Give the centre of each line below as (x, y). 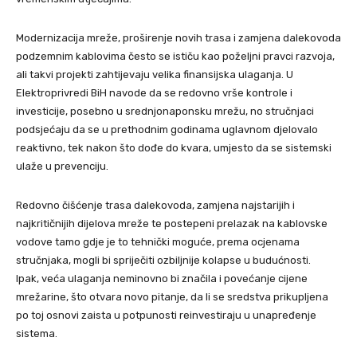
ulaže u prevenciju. (62, 166)
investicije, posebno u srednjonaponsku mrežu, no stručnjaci (165, 111)
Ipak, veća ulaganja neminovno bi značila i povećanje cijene (162, 278)
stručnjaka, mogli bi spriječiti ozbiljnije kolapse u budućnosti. (163, 260)
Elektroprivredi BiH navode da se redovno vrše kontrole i (154, 92)
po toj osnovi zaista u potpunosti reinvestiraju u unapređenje (166, 315)
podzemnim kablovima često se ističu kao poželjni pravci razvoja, (175, 56)
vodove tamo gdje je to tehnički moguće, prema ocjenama (158, 241)
